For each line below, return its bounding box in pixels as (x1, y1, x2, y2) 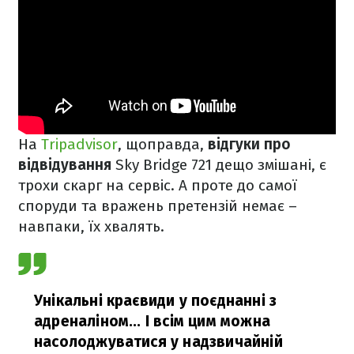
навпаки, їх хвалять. (18, 217, 168, 236)
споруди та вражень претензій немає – (18, 197, 297, 216)
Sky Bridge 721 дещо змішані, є (115, 156, 326, 175)
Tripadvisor (41, 135, 118, 154)
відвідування (18, 156, 115, 175)
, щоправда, (118, 135, 208, 154)
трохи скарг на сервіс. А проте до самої (18, 176, 297, 195)
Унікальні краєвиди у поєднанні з (34, 292, 277, 311)
